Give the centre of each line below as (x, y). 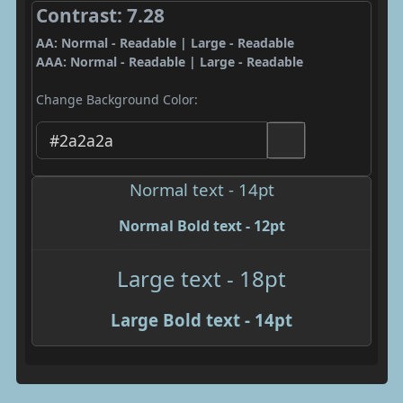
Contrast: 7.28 (100, 15)
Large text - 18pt (201, 278)
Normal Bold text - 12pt (201, 225)
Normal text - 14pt (201, 189)
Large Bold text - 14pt (201, 319)
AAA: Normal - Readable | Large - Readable (169, 62)
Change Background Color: (116, 99)
